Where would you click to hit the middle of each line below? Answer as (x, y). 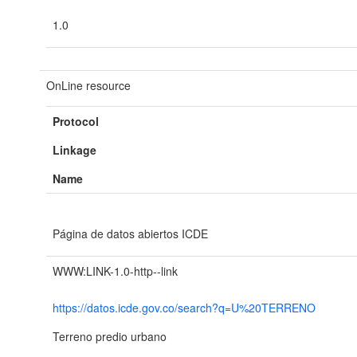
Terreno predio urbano (110, 336)
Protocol (76, 121)
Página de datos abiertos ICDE (130, 233)
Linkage (75, 150)
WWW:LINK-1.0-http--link (115, 271)
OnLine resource (88, 85)
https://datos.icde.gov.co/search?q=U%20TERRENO (184, 308)
